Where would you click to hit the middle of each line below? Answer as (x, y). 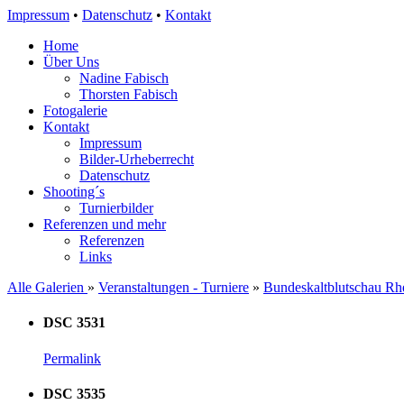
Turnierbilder (116, 208)
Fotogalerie (75, 110)
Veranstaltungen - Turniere (174, 287)
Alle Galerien (47, 287)
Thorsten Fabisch (129, 94)
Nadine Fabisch (124, 78)
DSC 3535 (74, 393)
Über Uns (71, 62)
